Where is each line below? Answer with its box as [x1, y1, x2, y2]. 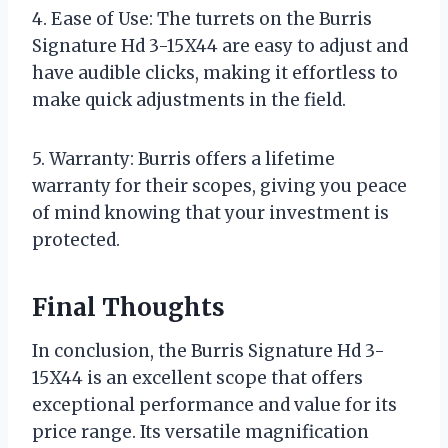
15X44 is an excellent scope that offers [32, 366, 363, 389]
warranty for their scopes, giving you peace [32, 174, 407, 197]
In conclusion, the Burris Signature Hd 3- [32, 339, 385, 362]
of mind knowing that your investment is [32, 201, 389, 224]
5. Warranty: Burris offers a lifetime [32, 147, 335, 170]
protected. [32, 228, 120, 251]
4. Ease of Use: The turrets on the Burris [32, 7, 372, 30]
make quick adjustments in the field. [32, 88, 346, 111]
